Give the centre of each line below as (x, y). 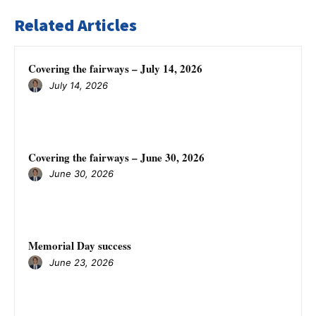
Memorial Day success (80, 246)
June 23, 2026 (81, 262)
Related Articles (75, 25)
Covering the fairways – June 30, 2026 (116, 157)
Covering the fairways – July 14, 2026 (115, 68)
